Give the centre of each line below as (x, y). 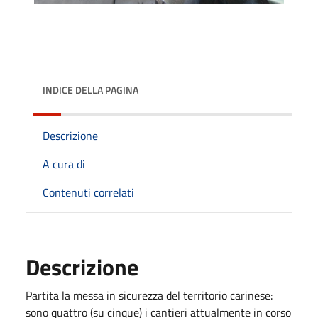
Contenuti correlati (88, 192)
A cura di (64, 164)
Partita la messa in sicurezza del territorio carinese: (149, 295)
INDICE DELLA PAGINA (91, 90)
